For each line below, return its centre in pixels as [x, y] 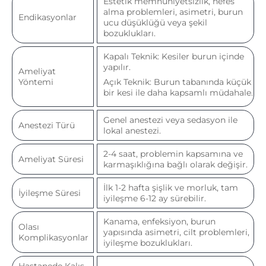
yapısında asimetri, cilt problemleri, [176, 232]
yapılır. [117, 67]
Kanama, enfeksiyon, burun [159, 221]
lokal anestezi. [132, 130]
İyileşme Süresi [50, 193]
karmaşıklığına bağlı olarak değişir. [175, 164]
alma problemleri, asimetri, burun [173, 12]
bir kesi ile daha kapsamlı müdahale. [178, 92]
